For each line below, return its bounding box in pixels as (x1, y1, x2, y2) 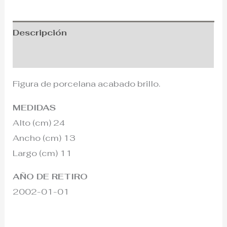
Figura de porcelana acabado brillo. (13, 78, 161, 90)
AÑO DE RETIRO (13, 171, 88, 182)
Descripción (13, 27, 67, 39)
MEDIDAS (13, 101, 56, 113)
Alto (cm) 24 (13, 117, 65, 128)
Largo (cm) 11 (13, 147, 72, 159)
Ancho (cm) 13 (13, 132, 76, 143)
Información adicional (13, 50, 112, 62)
